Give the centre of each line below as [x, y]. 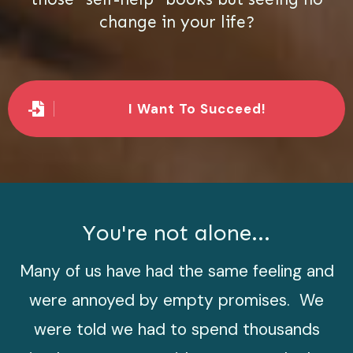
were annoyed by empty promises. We [176, 300]
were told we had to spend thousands [176, 329]
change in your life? [176, 22]
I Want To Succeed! [195, 108]
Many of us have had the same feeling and [176, 271]
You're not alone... [176, 233]
